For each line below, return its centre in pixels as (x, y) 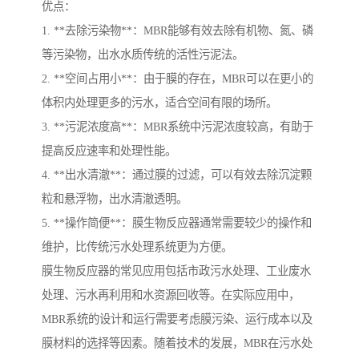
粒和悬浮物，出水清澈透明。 (115, 199)
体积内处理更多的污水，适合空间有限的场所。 (159, 103)
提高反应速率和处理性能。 (109, 151)
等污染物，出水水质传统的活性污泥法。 (143, 55)
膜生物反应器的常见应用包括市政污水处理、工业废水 (176, 271)
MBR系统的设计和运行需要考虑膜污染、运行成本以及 (177, 319)
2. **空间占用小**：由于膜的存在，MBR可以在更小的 (177, 79)
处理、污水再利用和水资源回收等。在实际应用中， (171, 295)
